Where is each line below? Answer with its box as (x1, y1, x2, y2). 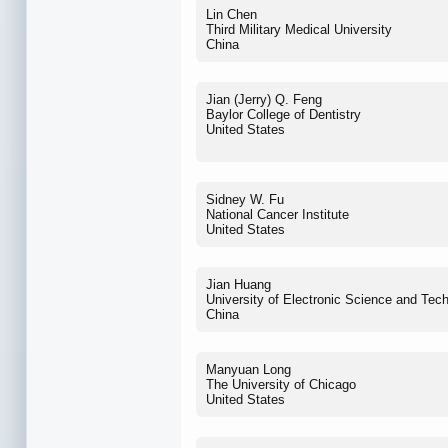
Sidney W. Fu (206, 191, 284, 207)
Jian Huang (206, 276, 271, 292)
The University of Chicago (206, 376, 356, 392)
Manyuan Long (206, 361, 291, 377)
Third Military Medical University (206, 21, 392, 37)
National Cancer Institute (206, 206, 349, 222)
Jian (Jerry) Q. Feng (206, 91, 322, 107)
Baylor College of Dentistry (206, 106, 361, 122)
